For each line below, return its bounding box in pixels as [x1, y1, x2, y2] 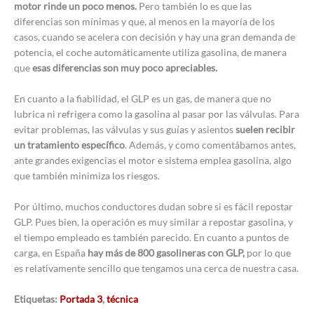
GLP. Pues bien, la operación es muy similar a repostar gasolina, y [14, 215, 293, 228]
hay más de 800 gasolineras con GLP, [88, 246, 247, 259]
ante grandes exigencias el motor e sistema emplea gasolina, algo [14, 154, 292, 167]
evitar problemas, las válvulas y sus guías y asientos [14, 123, 235, 136]
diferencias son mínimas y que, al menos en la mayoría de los [14, 15, 275, 28]
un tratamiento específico [14, 139, 125, 151]
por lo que [247, 246, 291, 259]
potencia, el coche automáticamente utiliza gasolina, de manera [14, 46, 287, 59]
